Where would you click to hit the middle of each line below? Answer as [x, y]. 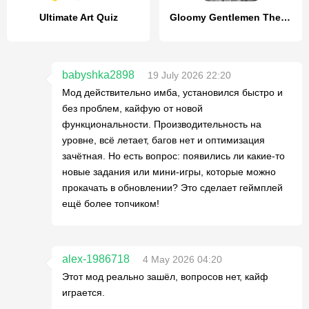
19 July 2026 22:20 [189, 75]
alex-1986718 [96, 259]
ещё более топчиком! [111, 203]
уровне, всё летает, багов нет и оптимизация [163, 140]
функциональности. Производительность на [162, 124]
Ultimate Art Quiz [78, 17]
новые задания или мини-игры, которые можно [169, 172]
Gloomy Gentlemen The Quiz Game [286, 17]
